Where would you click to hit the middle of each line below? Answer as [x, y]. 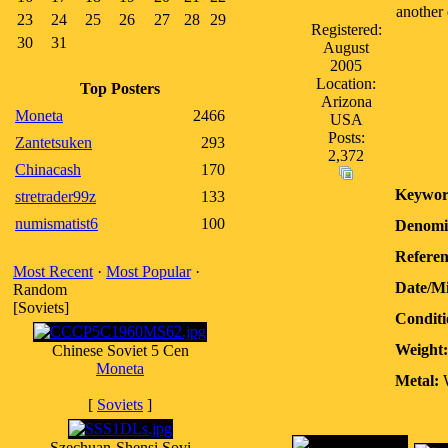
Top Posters [120, 88]
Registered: [346, 29]
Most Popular [148, 271]
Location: [346, 83]
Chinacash [48, 169]
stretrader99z [55, 196]
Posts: [346, 137]
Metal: [416, 380]
